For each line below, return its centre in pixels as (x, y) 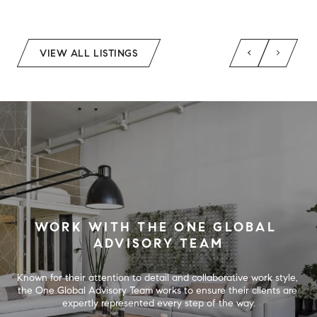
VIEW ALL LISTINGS (89, 53)
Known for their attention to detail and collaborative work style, (157, 277)
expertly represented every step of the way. (158, 303)
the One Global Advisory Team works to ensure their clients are (157, 290)
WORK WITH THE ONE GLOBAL (155, 227)
